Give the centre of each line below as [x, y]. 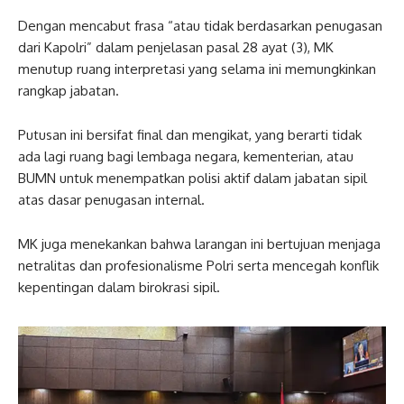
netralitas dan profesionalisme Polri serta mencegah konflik [198, 265]
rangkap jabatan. [69, 90]
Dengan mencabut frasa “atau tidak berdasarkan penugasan [200, 25]
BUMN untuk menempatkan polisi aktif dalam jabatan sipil [193, 178]
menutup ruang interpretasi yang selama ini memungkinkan [197, 69]
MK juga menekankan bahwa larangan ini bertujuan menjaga [199, 243]
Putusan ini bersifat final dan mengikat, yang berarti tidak [190, 134]
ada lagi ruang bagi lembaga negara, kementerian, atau [186, 156]
